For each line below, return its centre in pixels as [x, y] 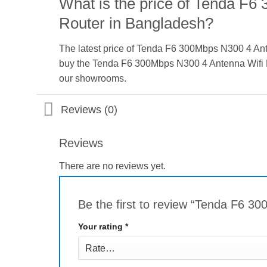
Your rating [101, 226]
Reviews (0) [89, 109]
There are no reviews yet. [112, 166]
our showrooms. [92, 78]
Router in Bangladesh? [136, 23]
